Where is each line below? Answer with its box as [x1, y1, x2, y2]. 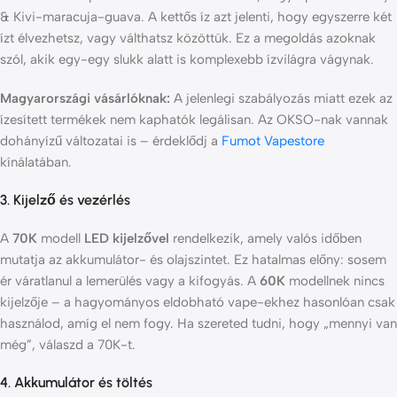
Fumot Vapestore [222, 133, 324, 150]
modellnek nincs [285, 273, 385, 290]
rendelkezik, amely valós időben [169, 230, 362, 247]
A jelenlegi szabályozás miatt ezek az [170, 90, 393, 107]
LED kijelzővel [84, 230, 169, 247]
